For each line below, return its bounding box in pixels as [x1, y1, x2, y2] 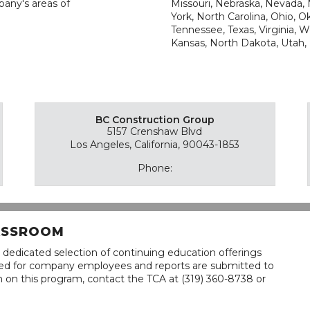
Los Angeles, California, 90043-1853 [70, 138, 240, 151]
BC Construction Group [95, 113, 215, 126]
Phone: [137, 162, 172, 174]
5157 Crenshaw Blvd [107, 125, 203, 138]
